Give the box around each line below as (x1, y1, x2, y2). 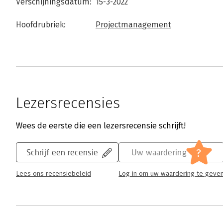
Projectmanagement (96, 20, 171, 29)
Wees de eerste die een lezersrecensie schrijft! (16, 121, 186, 130)
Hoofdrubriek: (16, 20, 66, 29)
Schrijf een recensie (26, 147, 99, 157)
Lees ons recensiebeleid (16, 170, 91, 178)
